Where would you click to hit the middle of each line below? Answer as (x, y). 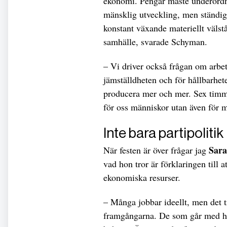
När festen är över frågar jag (156, 150)
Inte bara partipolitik (163, 133)
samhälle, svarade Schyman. (155, 42)
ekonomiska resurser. (142, 177)
